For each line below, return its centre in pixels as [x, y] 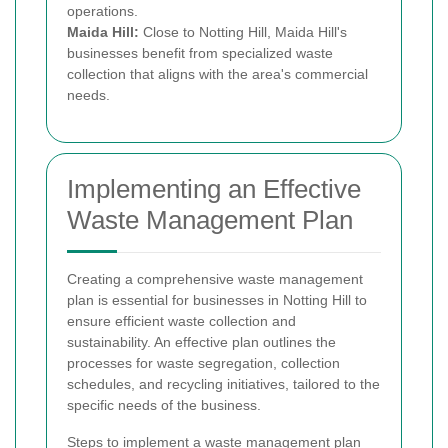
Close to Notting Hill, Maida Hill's [243, 31]
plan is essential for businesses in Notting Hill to [217, 299]
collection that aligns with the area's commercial [217, 73]
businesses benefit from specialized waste [200, 52]
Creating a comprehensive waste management [215, 278]
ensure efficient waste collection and [181, 320]
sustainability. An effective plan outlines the [201, 341]
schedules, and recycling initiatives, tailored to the [223, 383]
